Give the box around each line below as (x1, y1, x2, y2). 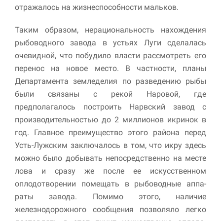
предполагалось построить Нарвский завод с (15, 102, 206, 112)
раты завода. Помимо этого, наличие (15, 192, 206, 202)
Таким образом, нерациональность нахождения (15, 25, 206, 35)
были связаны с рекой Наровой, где (15, 89, 206, 99)
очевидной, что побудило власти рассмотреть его (15, 51, 206, 61)
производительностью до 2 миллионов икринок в (15, 115, 206, 125)
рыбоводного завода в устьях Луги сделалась (15, 38, 206, 48)
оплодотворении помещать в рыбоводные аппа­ (15, 179, 206, 189)
